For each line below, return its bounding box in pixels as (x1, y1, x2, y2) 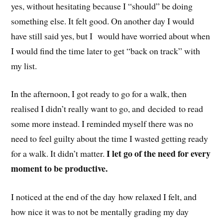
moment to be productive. (11, 162, 108, 175)
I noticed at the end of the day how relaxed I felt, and (11, 191, 197, 203)
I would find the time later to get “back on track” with (11, 44, 201, 57)
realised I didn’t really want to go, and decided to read (11, 103, 204, 115)
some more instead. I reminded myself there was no (11, 117, 194, 130)
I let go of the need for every (107, 147, 211, 160)
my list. (11, 59, 37, 72)
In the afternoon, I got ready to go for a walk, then (11, 88, 187, 100)
